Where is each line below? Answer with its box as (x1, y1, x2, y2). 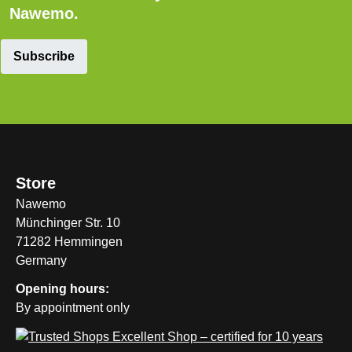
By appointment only (16, 301, 130, 314)
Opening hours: (16, 282, 109, 295)
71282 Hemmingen (16, 235, 123, 248)
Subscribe (13, 49, 75, 63)
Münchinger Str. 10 (16, 216, 120, 229)
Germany (16, 254, 67, 267)
